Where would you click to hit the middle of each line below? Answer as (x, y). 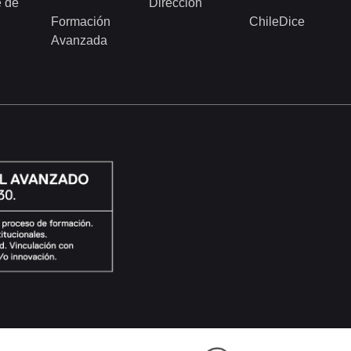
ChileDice (277, 21)
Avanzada (79, 40)
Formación (81, 21)
